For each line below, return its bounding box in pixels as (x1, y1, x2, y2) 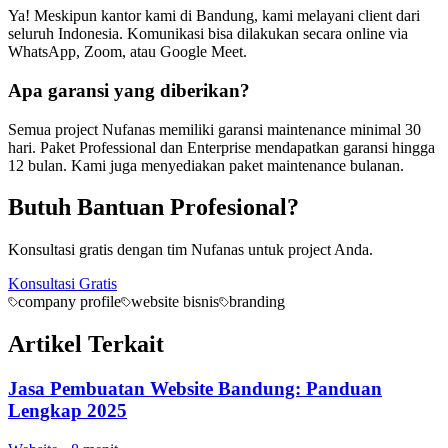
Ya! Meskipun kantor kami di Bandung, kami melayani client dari (8, 7, 420, 25)
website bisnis (131, 293, 219, 311)
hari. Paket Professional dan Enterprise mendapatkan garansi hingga (8, 138, 435, 156)
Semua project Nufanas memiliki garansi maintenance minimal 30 (8, 120, 421, 138)
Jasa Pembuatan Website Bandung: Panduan (8, 378, 382, 400)
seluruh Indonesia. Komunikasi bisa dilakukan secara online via (8, 25, 408, 43)
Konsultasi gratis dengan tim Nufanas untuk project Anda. (8, 241, 373, 259)
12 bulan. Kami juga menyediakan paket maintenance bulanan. (8, 156, 404, 174)
